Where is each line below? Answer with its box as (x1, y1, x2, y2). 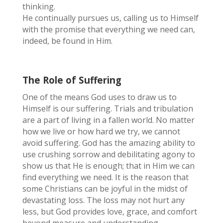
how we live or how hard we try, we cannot (22, 125, 180, 137)
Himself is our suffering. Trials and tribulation (22, 103, 193, 114)
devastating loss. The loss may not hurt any (22, 194, 185, 206)
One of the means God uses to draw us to (22, 91, 177, 103)
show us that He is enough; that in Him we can (22, 160, 195, 171)
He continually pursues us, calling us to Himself (22, 12, 199, 23)
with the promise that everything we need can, (22, 23, 195, 35)
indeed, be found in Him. (22, 35, 112, 46)
